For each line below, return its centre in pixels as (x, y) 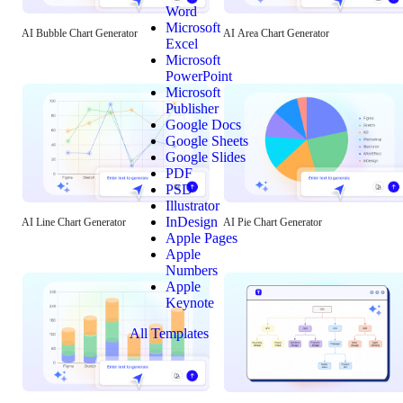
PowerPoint (198, 76)
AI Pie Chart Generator (273, 223)
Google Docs (203, 125)
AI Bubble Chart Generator (80, 34)
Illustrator (192, 206)
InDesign (191, 222)
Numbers (191, 270)
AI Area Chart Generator (276, 34)
